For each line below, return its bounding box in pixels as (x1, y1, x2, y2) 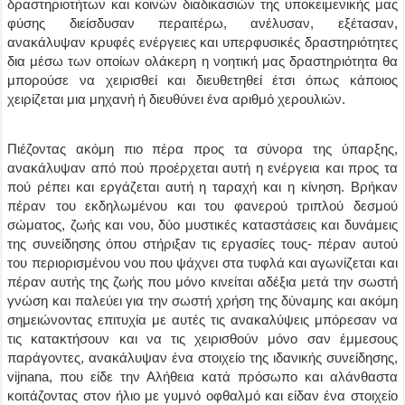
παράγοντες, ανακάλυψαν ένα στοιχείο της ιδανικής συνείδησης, (7, 350, 398, 365)
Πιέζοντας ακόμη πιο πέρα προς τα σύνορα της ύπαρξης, (7, 141, 398, 156)
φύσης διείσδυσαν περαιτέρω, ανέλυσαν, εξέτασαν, (7, 15, 398, 31)
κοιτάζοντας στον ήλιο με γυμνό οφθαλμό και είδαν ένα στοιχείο (7, 388, 398, 403)
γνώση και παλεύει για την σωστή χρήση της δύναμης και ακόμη (7, 293, 398, 308)
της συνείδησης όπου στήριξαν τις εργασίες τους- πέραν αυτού (7, 236, 398, 251)
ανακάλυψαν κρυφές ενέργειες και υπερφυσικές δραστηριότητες (7, 34, 398, 50)
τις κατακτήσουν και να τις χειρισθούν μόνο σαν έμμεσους (7, 331, 398, 346)
